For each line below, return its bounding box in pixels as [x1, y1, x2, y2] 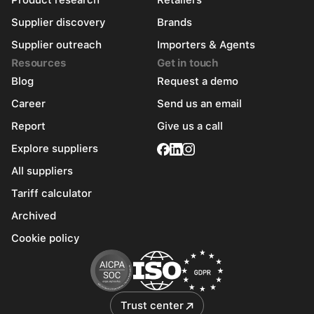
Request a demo [157, 75, 238, 88]
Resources [11, 57, 67, 70]
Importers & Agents [157, 39, 255, 52]
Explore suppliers [11, 142, 98, 156]
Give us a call [157, 120, 223, 133]
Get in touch [157, 57, 219, 70]
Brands [157, 16, 192, 29]
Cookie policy [11, 232, 79, 245]
